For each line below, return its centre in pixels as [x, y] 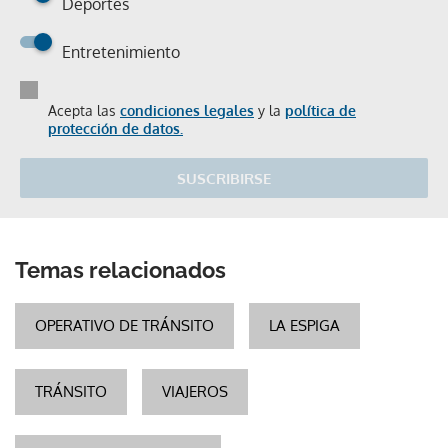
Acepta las [84, 110]
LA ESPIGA [304, 325]
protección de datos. [115, 128]
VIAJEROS [195, 391]
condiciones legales [187, 110]
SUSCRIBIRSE [224, 178]
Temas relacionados [120, 270]
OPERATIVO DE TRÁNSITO [124, 325]
